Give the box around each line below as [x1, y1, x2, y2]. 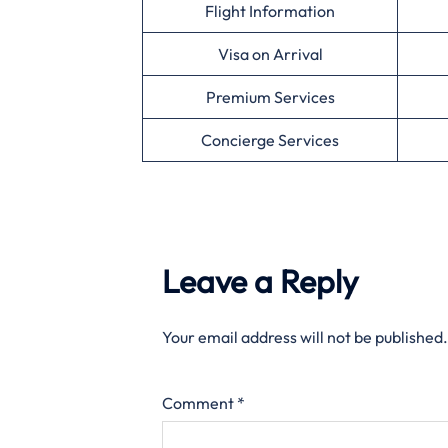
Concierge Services [201, 130, 339, 151]
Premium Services [205, 87, 335, 108]
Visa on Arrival [217, 44, 323, 65]
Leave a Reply [162, 261, 358, 302]
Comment [162, 393, 237, 414]
